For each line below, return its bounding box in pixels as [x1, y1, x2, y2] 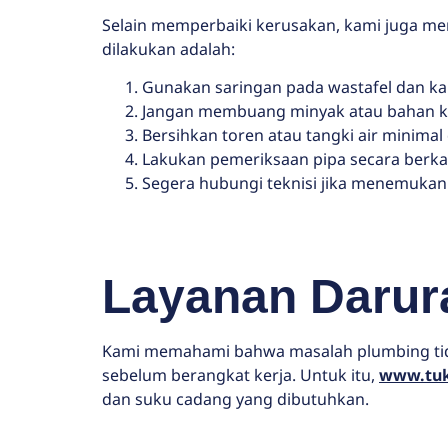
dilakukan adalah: [102, 38, 235, 61]
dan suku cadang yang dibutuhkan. [102, 388, 369, 411]
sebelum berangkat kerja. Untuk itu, [102, 364, 379, 387]
